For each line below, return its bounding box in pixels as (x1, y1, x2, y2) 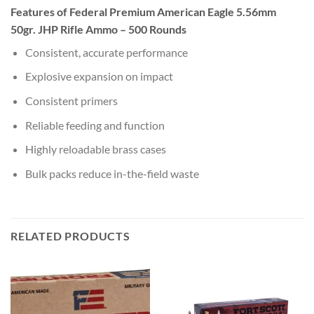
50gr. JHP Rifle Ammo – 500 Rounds (11, 22, 186, 36)
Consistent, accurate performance (25, 45, 188, 59)
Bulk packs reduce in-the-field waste (25, 166, 199, 180)
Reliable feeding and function (25, 118, 165, 132)
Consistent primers (25, 93, 118, 107)
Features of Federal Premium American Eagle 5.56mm (11, 4, 278, 18)
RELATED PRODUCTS (11, 228, 130, 243)
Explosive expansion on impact (25, 69, 173, 83)
